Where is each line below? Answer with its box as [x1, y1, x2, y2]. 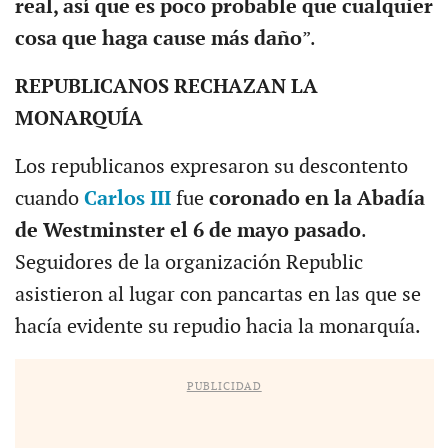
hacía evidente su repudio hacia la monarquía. [14, 315, 421, 340]
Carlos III [83, 187, 176, 212]
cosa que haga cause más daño [14, 27, 302, 52]
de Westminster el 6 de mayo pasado [14, 219, 361, 244]
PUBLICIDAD [186, 380, 262, 394]
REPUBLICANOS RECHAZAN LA [14, 75, 318, 100]
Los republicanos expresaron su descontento [14, 155, 408, 180]
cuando [14, 187, 84, 212]
